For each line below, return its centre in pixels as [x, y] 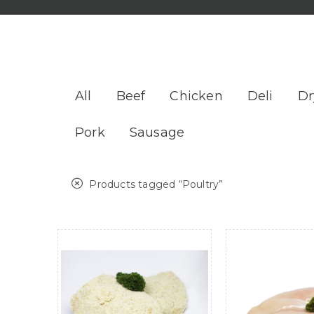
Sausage [157, 132]
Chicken [196, 96]
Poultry [200, 184]
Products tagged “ [134, 184]
